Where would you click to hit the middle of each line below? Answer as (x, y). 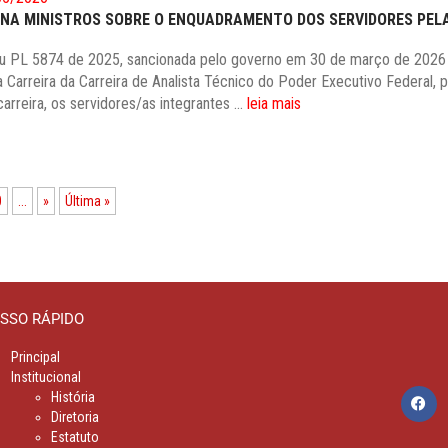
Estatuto (75, 437)
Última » (87, 201)
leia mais (274, 104)
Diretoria (75, 417)
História (73, 397)
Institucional (46, 377)
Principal (35, 357)
